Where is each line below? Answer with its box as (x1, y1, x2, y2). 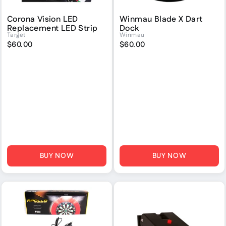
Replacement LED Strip (7, 22, 98, 34)
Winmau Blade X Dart (120, 13, 203, 25)
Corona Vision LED (7, 13, 78, 25)
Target (7, 31, 26, 40)
